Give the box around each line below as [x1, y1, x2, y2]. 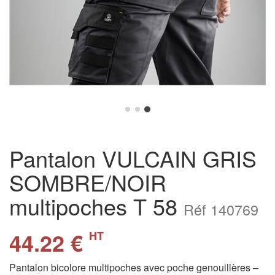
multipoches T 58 [9, 190, 184, 222]
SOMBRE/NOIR [9, 166, 166, 198]
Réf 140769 [184, 199, 258, 220]
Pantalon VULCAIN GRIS [9, 142, 257, 174]
